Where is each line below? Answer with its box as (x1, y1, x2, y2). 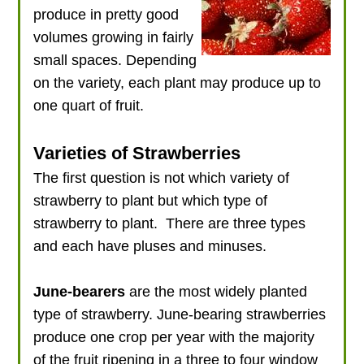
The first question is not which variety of (33, 169, 290, 186)
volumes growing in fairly (33, 28, 194, 45)
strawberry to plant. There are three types (33, 214, 306, 232)
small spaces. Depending (33, 51, 197, 68)
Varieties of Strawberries (33, 142, 241, 163)
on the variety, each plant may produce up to (33, 74, 322, 91)
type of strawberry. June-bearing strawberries (33, 305, 327, 323)
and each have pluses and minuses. (33, 237, 271, 254)
